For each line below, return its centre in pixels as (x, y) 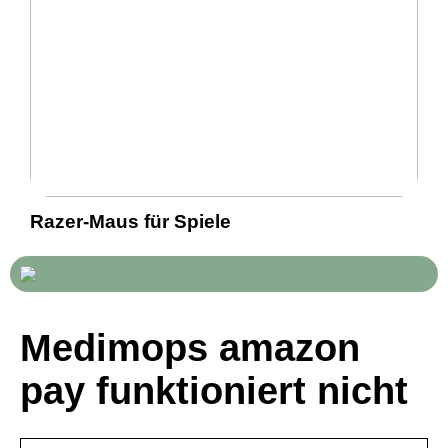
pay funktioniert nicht (214, 390)
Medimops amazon (190, 347)
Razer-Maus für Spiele (130, 221)
